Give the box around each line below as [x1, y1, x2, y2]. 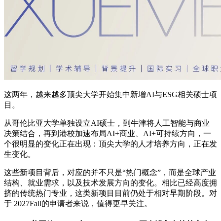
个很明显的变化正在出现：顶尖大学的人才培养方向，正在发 [4, 139, 217, 148]
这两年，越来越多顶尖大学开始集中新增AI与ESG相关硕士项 [4, 90, 217, 99]
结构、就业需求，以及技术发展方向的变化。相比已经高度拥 [4, 178, 217, 187]
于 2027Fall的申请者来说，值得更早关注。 [4, 199, 152, 208]
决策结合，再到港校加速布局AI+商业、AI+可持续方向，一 [4, 129, 211, 138]
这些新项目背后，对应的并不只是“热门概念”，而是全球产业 [4, 168, 216, 177]
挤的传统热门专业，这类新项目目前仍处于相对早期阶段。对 [4, 188, 217, 197]
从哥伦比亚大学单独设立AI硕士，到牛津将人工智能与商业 [4, 118, 210, 127]
